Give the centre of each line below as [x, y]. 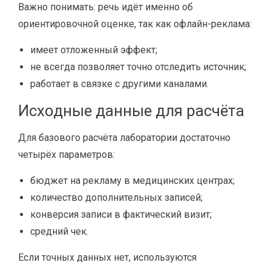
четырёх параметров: [67, 155]
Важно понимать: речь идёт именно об [106, 7]
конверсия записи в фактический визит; [121, 214]
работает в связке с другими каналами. [119, 84]
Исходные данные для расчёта [131, 111]
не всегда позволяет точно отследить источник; [138, 67]
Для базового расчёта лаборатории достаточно [124, 138]
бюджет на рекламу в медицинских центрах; [132, 181]
